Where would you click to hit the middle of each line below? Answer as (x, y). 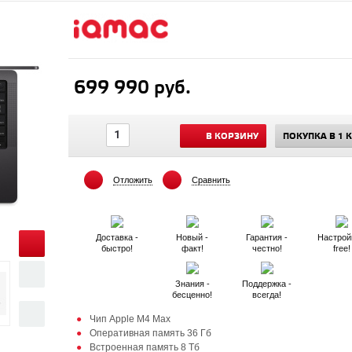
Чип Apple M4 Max (130, 319)
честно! (267, 248)
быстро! (117, 248)
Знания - (192, 284)
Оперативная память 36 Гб (150, 333)
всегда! (267, 295)
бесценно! (192, 295)
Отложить (132, 180)
